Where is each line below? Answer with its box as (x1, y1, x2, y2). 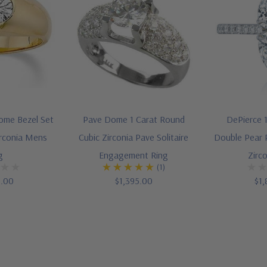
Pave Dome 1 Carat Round (82, 113, 185, 126)
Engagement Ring (99, 149, 168, 162)
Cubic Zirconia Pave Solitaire (79, 131, 188, 144)
